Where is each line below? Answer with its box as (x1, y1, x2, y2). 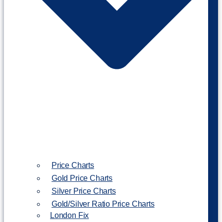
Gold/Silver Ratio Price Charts (52, 200, 155, 209)
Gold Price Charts (52, 174, 113, 183)
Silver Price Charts (52, 187, 116, 196)
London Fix (50, 211, 89, 220)
